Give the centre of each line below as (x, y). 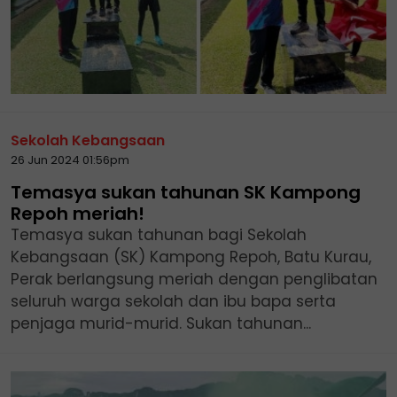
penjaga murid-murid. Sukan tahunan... (161, 323)
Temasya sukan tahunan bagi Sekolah (159, 234)
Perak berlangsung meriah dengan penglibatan (194, 279)
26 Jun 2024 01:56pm (70, 160)
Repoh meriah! (78, 213)
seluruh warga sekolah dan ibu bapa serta (173, 301)
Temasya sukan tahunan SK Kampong (186, 192)
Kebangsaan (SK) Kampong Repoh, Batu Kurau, (191, 257)
